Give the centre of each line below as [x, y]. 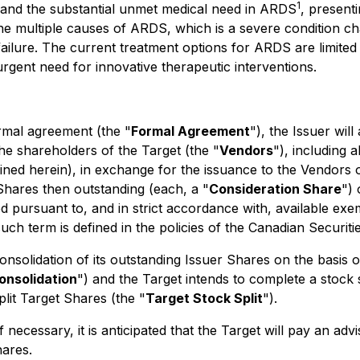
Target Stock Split [204, 298]
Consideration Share [275, 189]
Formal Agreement [190, 131]
